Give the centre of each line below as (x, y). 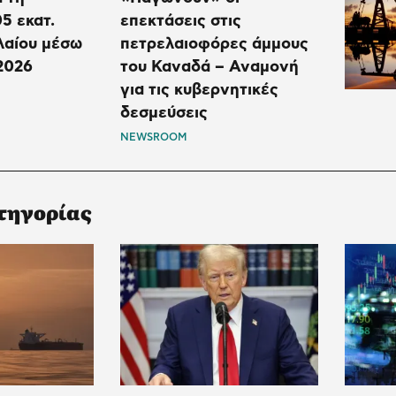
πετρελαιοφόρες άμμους (215, 44)
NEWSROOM (154, 137)
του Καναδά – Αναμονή (210, 67)
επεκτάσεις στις (181, 21)
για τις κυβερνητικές (200, 90)
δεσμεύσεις (164, 113)
